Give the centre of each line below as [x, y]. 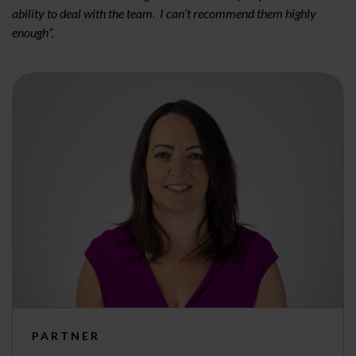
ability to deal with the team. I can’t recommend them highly [164, 13]
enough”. [33, 32]
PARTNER [66, 335]
